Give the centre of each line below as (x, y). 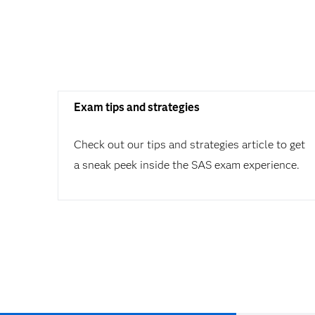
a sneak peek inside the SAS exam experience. (187, 165)
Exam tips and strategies (137, 107)
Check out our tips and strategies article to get (189, 144)
